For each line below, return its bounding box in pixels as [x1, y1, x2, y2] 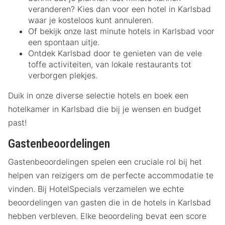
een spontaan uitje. [28, 37, 99, 47]
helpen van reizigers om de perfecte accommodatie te [8, 170, 213, 181]
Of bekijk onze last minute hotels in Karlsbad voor [28, 26, 214, 36]
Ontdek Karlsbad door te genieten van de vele [28, 48, 202, 58]
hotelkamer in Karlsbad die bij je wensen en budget [8, 103, 201, 114]
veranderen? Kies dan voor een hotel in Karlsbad [28, 4, 211, 14]
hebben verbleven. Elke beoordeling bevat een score [8, 211, 206, 221]
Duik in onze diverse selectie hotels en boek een [8, 90, 188, 100]
